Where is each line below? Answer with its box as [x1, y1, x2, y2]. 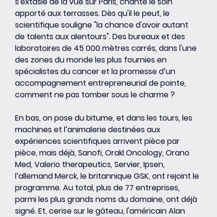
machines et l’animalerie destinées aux [15, 124, 163, 135]
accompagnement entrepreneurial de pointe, [15, 77, 188, 89]
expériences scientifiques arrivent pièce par [15, 135, 182, 147]
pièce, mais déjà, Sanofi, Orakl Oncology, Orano [15, 147, 192, 158]
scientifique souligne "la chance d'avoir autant [15, 19, 191, 31]
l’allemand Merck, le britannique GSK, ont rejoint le [15, 170, 201, 182]
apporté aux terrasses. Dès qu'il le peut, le [15, 7, 172, 19]
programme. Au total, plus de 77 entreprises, [15, 182, 182, 193]
